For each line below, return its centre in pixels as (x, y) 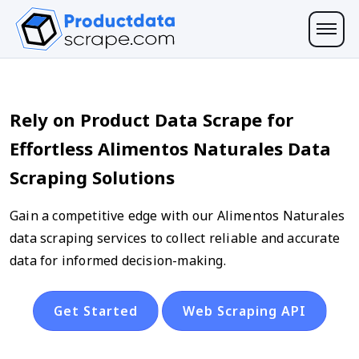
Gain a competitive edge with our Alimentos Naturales (177, 216)
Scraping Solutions (92, 177)
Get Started (95, 311)
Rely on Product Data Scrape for (151, 119)
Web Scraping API (244, 311)
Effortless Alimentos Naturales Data (170, 148)
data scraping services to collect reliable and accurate (175, 238)
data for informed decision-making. (118, 260)
